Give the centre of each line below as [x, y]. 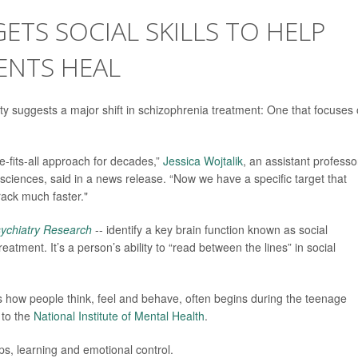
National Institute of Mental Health [119, 316]
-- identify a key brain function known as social [210, 229]
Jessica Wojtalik [203, 161]
